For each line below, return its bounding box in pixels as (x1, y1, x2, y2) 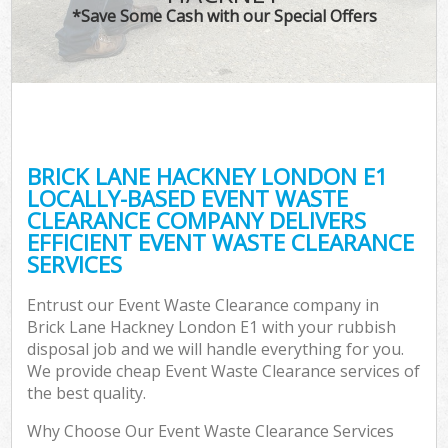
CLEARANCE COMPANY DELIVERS (27, 204, 367, 236)
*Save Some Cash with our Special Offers (71, 4, 377, 27)
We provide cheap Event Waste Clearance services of (27, 360, 421, 383)
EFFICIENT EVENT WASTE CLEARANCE (27, 226, 415, 258)
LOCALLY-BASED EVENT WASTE (27, 182, 349, 214)
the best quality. (27, 382, 147, 405)
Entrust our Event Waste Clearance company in (27, 294, 380, 317)
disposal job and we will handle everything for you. (27, 338, 405, 361)
